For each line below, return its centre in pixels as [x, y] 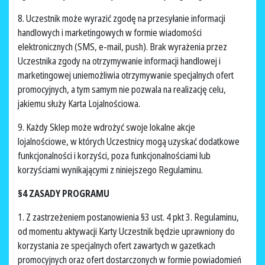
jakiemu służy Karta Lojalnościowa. [80, 104]
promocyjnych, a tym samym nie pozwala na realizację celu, [122, 90]
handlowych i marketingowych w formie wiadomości [110, 33]
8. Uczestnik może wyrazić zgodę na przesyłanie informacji [122, 19]
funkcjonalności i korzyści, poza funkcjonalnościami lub [114, 156]
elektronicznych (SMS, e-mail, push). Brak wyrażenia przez [122, 47]
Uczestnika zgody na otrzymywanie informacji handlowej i [119, 61]
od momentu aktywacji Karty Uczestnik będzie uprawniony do [126, 232]
